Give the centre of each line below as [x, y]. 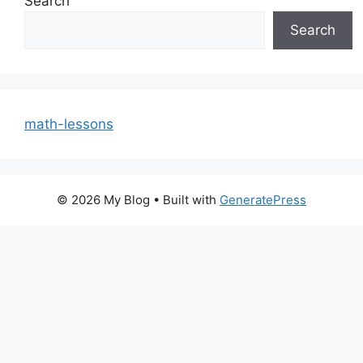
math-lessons [69, 124]
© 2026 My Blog [103, 199]
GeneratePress [263, 199]
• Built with [185, 199]
